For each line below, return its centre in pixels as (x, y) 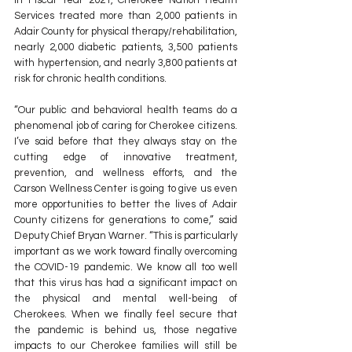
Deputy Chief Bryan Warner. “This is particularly (126, 236)
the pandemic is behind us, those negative (126, 330)
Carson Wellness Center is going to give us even (126, 189)
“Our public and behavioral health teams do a (126, 110)
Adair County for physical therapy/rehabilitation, (126, 32)
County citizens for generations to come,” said (126, 220)
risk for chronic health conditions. (90, 79)
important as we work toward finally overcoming (126, 252)
